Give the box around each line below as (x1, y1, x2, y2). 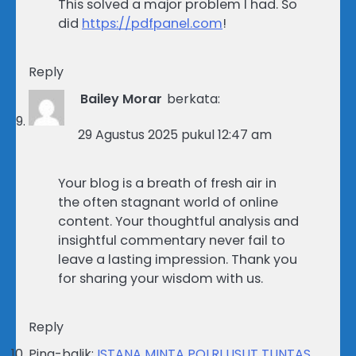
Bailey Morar (80, 90, 162, 109)
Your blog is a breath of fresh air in (58, 174, 277, 193)
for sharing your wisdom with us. (58, 269, 263, 288)
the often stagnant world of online (58, 193, 278, 212)
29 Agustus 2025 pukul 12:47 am (78, 126, 272, 145)
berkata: (167, 90, 220, 109)
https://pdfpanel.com (82, 14, 222, 33)
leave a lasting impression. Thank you (58, 250, 297, 269)
